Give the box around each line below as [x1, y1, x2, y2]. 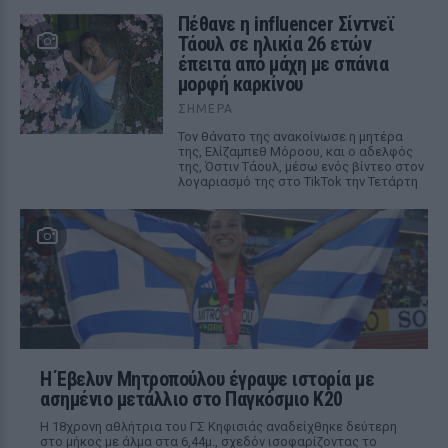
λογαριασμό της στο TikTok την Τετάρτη [177, 174, 418, 189]
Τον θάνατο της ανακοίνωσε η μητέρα [177, 129, 403, 144]
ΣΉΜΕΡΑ [177, 102, 233, 115]
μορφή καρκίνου [177, 72, 303, 96]
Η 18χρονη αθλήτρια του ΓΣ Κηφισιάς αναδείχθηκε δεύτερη [40, 419, 397, 434]
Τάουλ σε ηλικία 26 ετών [177, 32, 372, 56]
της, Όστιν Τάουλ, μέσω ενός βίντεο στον [177, 159, 424, 174]
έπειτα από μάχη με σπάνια [177, 52, 389, 76]
